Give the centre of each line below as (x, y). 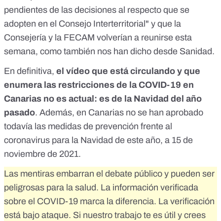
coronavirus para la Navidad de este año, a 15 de (98, 140)
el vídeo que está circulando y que (128, 71)
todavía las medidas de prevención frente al (88, 126)
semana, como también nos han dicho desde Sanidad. (109, 51)
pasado (19, 112)
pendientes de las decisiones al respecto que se (97, 10)
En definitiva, (30, 71)
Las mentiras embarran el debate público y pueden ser (109, 173)
